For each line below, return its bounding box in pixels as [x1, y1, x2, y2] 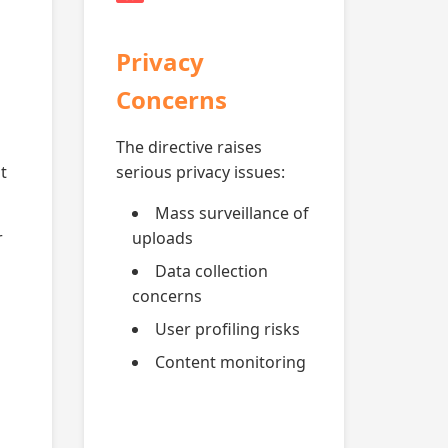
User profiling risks [155, 318, 300, 340]
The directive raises [116, 136, 262, 158]
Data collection [155, 260, 268, 282]
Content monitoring [155, 351, 306, 373]
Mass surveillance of [155, 202, 309, 224]
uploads [132, 227, 193, 249]
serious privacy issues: [116, 161, 285, 183]
